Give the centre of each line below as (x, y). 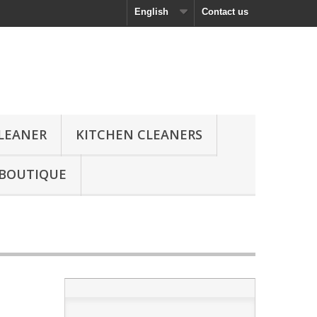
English (151, 12)
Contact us (225, 12)
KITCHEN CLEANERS (139, 134)
